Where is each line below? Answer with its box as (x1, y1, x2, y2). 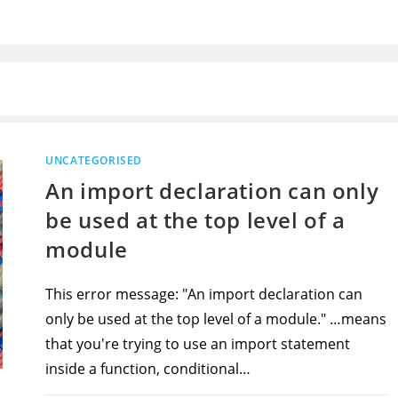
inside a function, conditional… (45, 359, 251, 378)
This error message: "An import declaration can (45, 284, 363, 304)
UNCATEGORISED (45, 153, 143, 168)
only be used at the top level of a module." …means (45, 309, 387, 329)
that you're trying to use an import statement (45, 334, 351, 354)
